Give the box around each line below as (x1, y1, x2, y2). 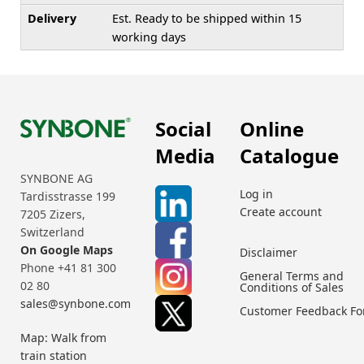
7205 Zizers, (20, 206, 85, 223)
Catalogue (240, 141, 339, 169)
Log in (240, 185, 273, 201)
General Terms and (240, 267, 344, 284)
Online (240, 115, 304, 142)
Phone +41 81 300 (20, 260, 116, 276)
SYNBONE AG (20, 171, 93, 187)
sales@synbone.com (20, 296, 131, 312)
